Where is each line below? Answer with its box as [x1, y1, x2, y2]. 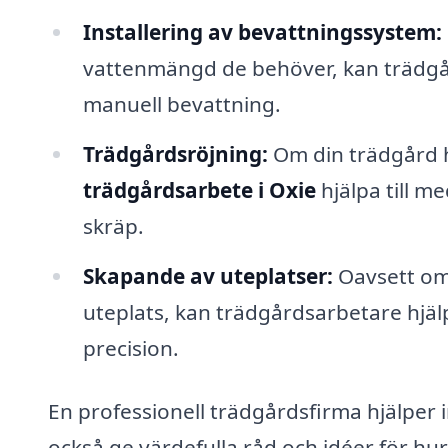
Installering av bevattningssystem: [82, 17, 442, 46]
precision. [82, 333, 179, 362]
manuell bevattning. [82, 89, 281, 118]
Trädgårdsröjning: [82, 139, 268, 168]
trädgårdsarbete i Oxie [82, 175, 316, 204]
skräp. [82, 211, 144, 240]
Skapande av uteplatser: [82, 261, 333, 290]
